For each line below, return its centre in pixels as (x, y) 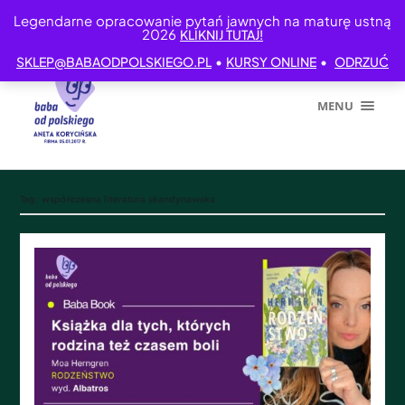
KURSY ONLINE (271, 61)
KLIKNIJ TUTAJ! (221, 34)
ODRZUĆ (362, 61)
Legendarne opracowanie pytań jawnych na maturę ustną (202, 20)
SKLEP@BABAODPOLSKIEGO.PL (114, 61)
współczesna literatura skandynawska (129, 199)
